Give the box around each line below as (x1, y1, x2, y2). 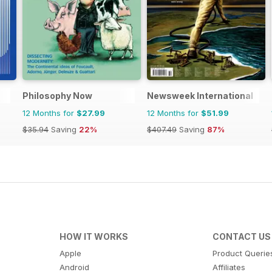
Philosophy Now (22, 90, 92, 101)
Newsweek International (147, 90, 253, 101)
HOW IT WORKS (59, 231, 128, 242)
